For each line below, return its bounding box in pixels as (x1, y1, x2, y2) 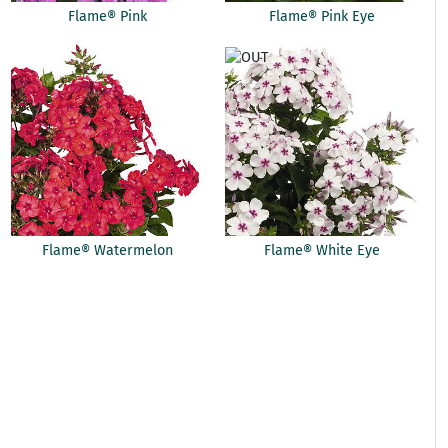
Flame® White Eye (263, 242, 380, 260)
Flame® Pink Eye (268, 8, 375, 26)
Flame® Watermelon (42, 242, 174, 260)
